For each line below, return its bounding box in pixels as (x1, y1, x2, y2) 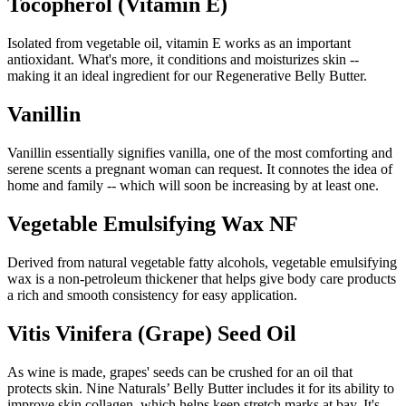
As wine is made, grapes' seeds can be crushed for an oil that (7, 363, 353, 380)
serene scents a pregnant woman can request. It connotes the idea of (7, 160, 392, 177)
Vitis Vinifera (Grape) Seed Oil (7, 321, 296, 345)
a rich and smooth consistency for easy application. (7, 286, 297, 303)
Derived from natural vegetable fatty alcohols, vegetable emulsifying (7, 254, 397, 270)
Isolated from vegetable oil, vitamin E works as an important (7, 35, 351, 52)
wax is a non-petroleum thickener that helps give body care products (7, 270, 396, 286)
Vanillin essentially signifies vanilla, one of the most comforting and (7, 144, 392, 160)
